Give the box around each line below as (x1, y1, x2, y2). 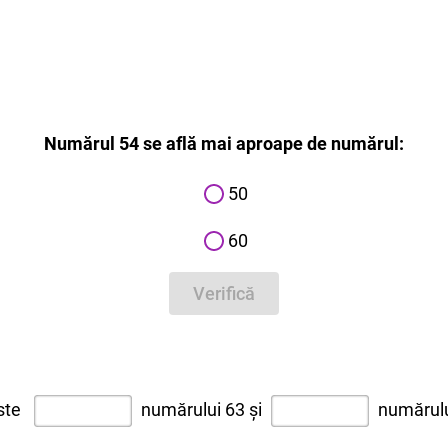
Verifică (193, 283, 255, 305)
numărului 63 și (136, 399, 266, 421)
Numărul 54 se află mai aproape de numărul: (44, 133, 404, 155)
